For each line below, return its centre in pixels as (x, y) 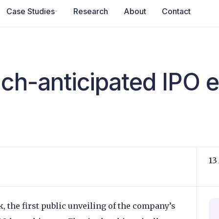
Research (91, 11)
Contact (176, 11)
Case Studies (31, 11)
